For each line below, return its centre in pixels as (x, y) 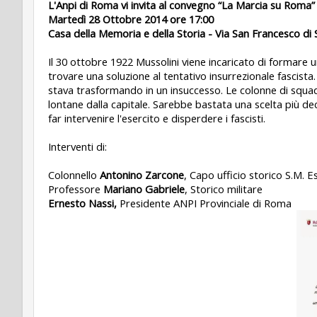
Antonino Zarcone (140, 174)
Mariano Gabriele (143, 189)
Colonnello (73, 174)
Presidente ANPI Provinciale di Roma (206, 203)
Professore (74, 189)
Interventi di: (77, 146)
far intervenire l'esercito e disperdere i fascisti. (157, 118)
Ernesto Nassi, (84, 203)
